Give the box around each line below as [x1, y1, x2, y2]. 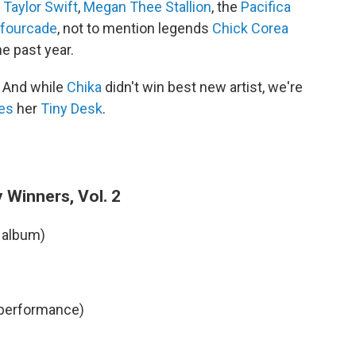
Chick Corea [212, 20, 288, 37]
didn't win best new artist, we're [102, 79, 303, 95]
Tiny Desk [41, 100, 103, 117]
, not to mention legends [57, 20, 212, 37]
